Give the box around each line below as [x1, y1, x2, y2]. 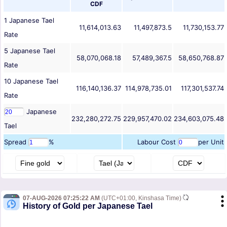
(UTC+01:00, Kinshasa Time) [100, 195, 183, 202]
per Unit [198, 138, 224, 146]
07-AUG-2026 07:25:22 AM [23, 195, 100, 202]
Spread [4, 138, 28, 146]
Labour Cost [137, 138, 178, 146]
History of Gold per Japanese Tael [23, 202, 153, 211]
